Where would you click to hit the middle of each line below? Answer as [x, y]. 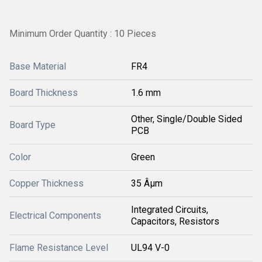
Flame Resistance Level [59, 247]
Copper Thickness [46, 183]
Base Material [38, 66]
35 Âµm [147, 183]
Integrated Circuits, [170, 209]
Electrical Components [55, 215]
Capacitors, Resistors [175, 221]
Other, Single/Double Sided [187, 119]
